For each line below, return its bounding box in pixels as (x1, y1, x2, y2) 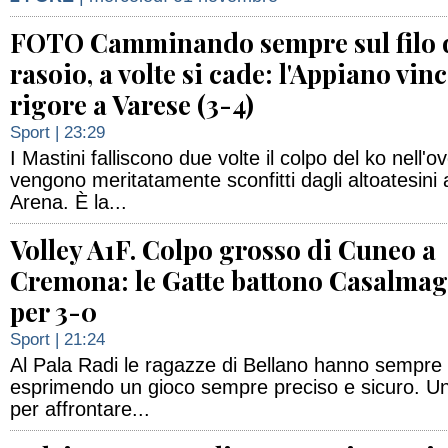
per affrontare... (10, 398, 150, 420)
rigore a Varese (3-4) (10, 87, 254, 122)
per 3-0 (10, 294, 97, 329)
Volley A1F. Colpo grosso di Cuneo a (10, 232, 436, 267)
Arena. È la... (10, 191, 127, 213)
